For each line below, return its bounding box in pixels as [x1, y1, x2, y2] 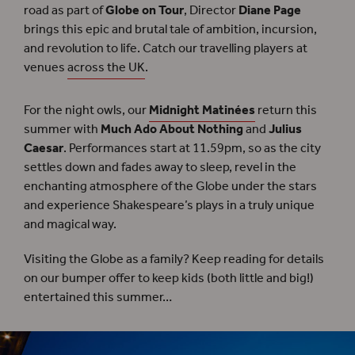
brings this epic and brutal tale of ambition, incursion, [24, 17, 317, 43]
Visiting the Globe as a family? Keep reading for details [24, 247, 324, 273]
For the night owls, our [24, 98, 149, 124]
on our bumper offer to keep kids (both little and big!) [24, 266, 314, 292]
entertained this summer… [24, 285, 172, 311]
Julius [269, 117, 302, 143]
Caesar [24, 136, 63, 162]
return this [258, 98, 317, 124]
